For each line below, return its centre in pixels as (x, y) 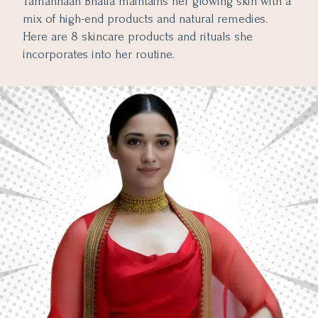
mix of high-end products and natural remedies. (145, 19)
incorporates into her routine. (99, 54)
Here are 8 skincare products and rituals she (138, 37)
